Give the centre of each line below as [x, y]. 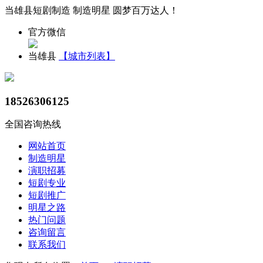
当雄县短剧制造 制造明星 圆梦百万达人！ [92, 10]
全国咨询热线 [33, 124]
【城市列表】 [87, 56]
